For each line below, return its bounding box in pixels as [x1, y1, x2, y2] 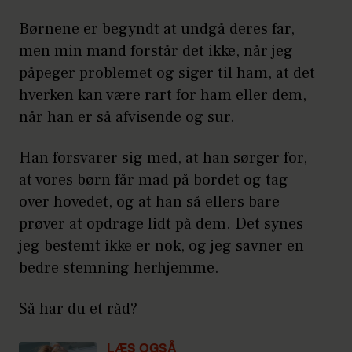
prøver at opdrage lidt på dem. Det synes [19, 214, 303, 235]
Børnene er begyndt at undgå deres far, [19, 19, 295, 40]
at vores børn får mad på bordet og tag [19, 170, 288, 191]
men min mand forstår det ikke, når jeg [19, 41, 293, 62]
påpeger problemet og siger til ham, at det [19, 63, 315, 84]
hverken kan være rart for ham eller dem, [19, 85, 306, 106]
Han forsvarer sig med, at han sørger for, [19, 148, 307, 169]
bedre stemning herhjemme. [19, 258, 223, 279]
